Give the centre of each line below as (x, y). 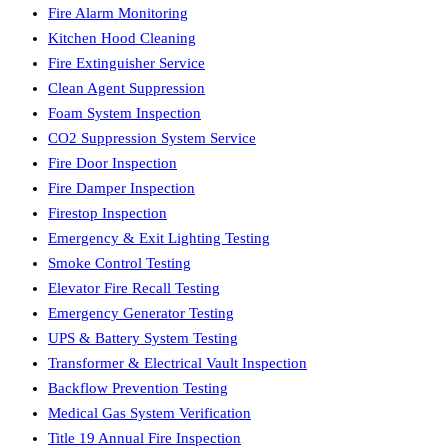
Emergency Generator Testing (141, 312)
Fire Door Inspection (112, 162)
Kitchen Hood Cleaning (122, 37)
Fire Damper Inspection (121, 187)
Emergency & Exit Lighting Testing (159, 237)
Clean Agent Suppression (126, 87)
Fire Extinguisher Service (126, 62)
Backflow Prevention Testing (138, 387)
